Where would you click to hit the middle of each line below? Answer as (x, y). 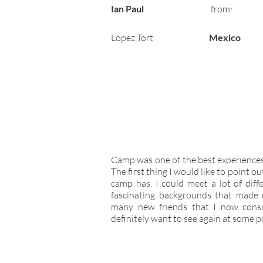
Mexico (225, 37)
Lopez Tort (132, 38)
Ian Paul (127, 9)
